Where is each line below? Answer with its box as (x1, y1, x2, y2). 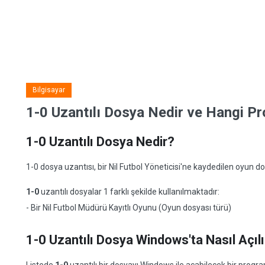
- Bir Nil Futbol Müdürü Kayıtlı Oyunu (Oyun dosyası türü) (26, 203, 231, 212)
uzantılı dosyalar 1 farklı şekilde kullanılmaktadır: (39, 187, 219, 196)
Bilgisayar (33, 86, 65, 94)
